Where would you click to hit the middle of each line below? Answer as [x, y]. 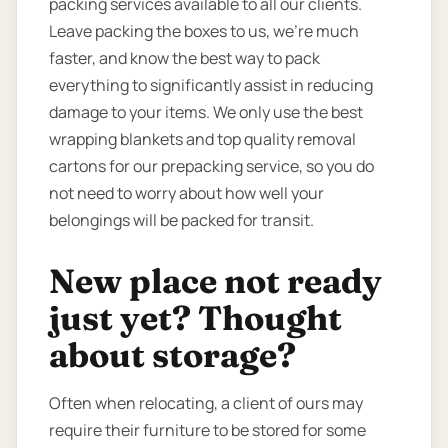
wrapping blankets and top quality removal [202, 138]
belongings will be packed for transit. [181, 219]
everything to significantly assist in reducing [211, 84]
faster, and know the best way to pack [184, 57]
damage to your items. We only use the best [206, 111]
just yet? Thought [195, 317]
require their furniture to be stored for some [207, 429]
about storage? [172, 354]
